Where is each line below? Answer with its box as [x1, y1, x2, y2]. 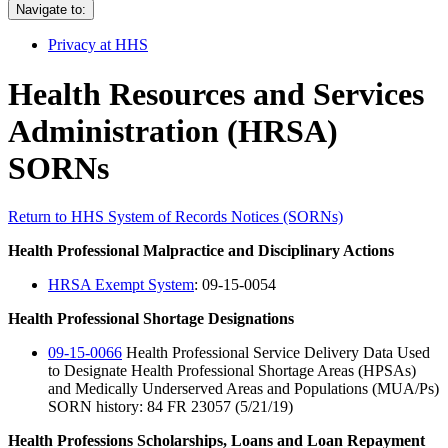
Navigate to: [16, 2, 86, 18]
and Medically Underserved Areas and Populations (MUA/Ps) [48, 380, 439, 398]
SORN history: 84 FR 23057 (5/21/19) [48, 398, 293, 416]
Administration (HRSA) [8, 112, 338, 149]
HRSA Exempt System [48, 276, 194, 294]
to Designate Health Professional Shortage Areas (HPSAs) [48, 362, 416, 380]
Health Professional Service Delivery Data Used [122, 344, 430, 362]
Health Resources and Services [8, 75, 424, 112]
